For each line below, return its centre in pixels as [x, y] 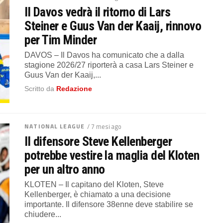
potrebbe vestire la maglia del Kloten [112, 155]
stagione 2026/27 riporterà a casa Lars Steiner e [109, 65]
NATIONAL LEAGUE [55, 126]
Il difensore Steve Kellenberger [98, 141]
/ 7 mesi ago [104, 126]
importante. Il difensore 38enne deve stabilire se [109, 204]
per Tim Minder [61, 40]
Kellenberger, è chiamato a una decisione [98, 194]
